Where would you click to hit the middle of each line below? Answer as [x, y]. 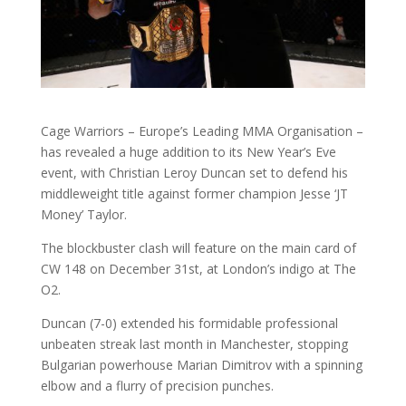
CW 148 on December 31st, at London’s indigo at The [198, 269]
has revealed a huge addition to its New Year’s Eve [188, 152]
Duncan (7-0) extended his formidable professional [189, 324]
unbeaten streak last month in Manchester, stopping [194, 344]
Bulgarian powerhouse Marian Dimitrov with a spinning [201, 365]
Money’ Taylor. [83, 215]
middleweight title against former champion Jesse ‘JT [194, 194]
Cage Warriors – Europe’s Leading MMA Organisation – [202, 131]
